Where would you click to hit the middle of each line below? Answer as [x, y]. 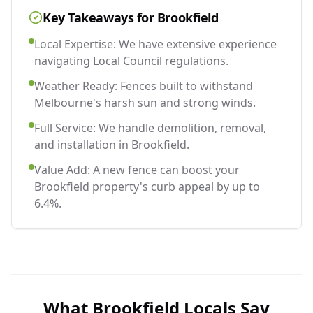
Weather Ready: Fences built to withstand [144, 86]
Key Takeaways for [100, 17]
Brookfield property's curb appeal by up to [147, 186]
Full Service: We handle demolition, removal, [150, 128]
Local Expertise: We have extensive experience [155, 44]
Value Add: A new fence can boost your [137, 169]
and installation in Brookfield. [112, 144]
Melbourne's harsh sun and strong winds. [145, 102]
